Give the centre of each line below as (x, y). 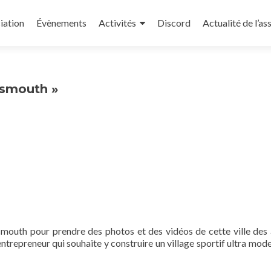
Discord (174, 23)
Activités (117, 23)
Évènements (61, 23)
